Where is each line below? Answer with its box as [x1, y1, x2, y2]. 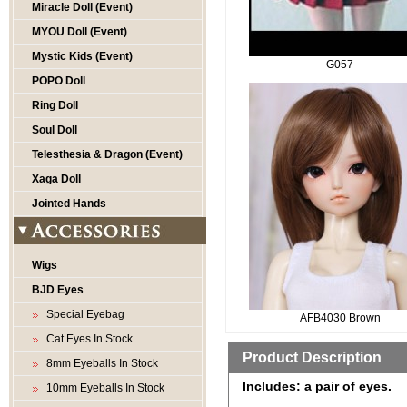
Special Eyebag [41, 308, 124, 321]
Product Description [243, 350, 382, 365]
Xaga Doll [32, 173, 81, 185]
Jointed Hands [32, 197, 106, 210]
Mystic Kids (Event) [32, 50, 133, 63]
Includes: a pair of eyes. [243, 379, 392, 393]
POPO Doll [32, 74, 85, 87]
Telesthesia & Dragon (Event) [32, 148, 183, 161]
